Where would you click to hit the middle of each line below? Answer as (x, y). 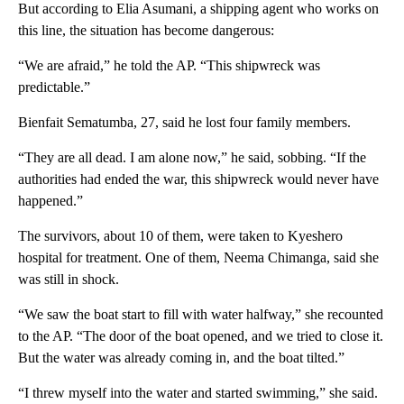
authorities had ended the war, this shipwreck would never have (198, 179)
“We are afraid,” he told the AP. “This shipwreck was (169, 65)
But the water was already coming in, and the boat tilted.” (181, 357)
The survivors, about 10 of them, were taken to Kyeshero (180, 235)
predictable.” (54, 87)
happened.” (50, 200)
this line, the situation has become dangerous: (146, 30)
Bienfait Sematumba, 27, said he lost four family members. (184, 122)
